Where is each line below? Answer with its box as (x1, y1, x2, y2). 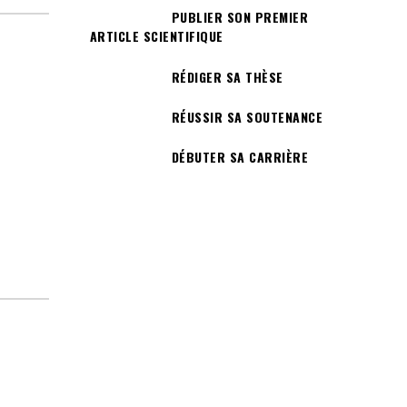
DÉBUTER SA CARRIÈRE (171, 147, 308, 167)
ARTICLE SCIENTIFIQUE (89, 26, 223, 46)
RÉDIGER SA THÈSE (171, 66, 283, 86)
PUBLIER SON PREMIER (171, 7, 308, 27)
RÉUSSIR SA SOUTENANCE (171, 106, 323, 126)
